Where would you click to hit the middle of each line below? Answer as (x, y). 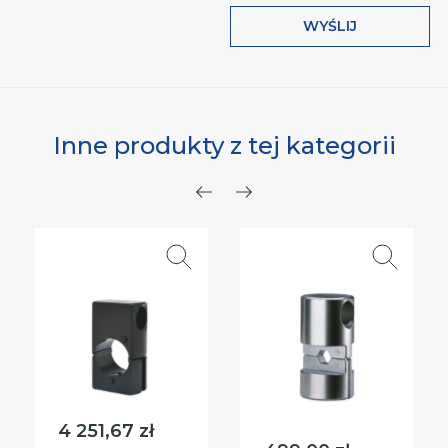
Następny (300, 208)
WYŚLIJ (330, 26)
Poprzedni (263, 208)
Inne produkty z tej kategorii (224, 146)
